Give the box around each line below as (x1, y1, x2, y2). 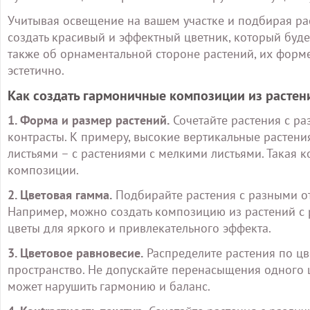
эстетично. (8, 62, 64, 78)
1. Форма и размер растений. (8, 112, 170, 128)
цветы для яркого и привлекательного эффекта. (8, 220, 271, 236)
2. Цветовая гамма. (8, 187, 112, 203)
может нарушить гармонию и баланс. (8, 278, 210, 294)
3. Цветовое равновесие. (8, 245, 143, 261)
